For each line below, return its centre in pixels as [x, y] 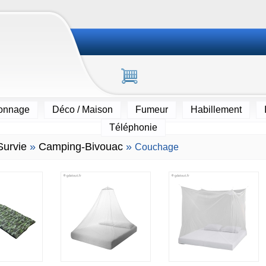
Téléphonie [133, 127]
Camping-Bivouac [81, 147]
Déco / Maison [82, 110]
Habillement [216, 110]
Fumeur [151, 110]
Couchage [157, 147]
